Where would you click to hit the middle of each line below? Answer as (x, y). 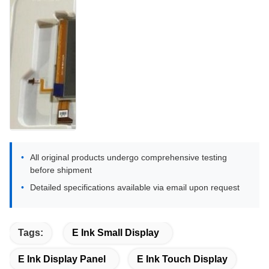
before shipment (61, 170)
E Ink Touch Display (182, 259)
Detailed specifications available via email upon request (135, 188)
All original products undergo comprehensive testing (128, 158)
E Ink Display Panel (62, 259)
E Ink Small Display (116, 233)
